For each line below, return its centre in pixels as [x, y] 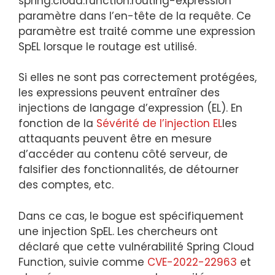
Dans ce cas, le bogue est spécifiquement [131, 216]
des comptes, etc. [66, 185]
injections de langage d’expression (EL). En [130, 108]
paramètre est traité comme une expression [137, 31]
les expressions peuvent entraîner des [119, 93]
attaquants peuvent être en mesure [115, 139]
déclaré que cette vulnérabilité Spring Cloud [136, 246]
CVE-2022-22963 [192, 262]
